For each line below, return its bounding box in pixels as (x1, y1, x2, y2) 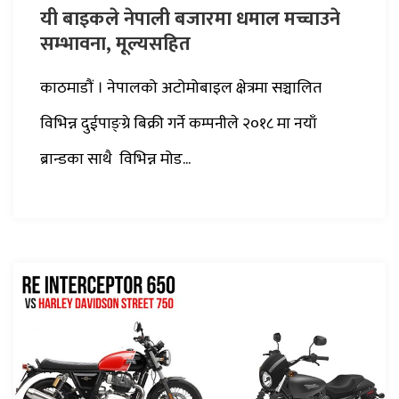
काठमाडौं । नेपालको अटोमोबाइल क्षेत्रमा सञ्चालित (40, 75, 322, 102)
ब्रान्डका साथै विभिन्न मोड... (40, 146, 191, 174)
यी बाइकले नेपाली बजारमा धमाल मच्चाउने (40, 3, 340, 37)
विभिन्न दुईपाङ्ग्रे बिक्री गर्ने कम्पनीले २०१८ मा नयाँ (40, 110, 317, 138)
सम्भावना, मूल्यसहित (40, 28, 191, 61)
